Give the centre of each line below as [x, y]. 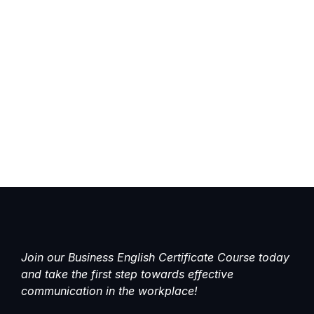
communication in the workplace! [109, 291]
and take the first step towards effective [127, 274]
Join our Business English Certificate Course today [155, 257]
